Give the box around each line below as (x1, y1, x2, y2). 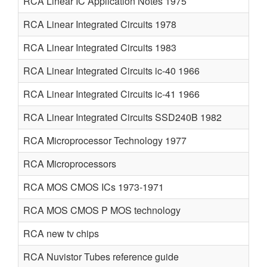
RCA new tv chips (23, 226, 99, 240)
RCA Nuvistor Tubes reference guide (23, 250, 179, 263)
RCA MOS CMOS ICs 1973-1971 (23, 180, 164, 194)
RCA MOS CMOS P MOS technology (23, 203, 181, 217)
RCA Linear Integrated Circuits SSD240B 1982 (23, 110, 222, 124)
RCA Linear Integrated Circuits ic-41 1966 (23, 87, 200, 101)
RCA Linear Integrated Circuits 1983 (23, 41, 176, 54)
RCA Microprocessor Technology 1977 (23, 133, 187, 147)
